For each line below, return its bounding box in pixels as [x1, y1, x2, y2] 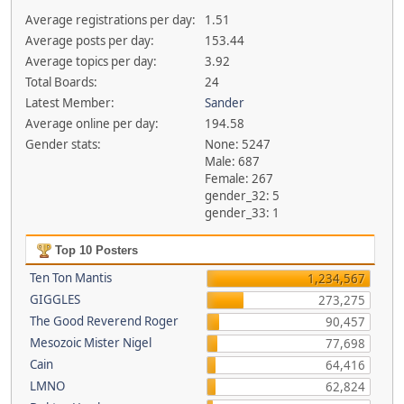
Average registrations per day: [24, 12, 196, 28]
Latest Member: [24, 95, 115, 111]
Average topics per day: [24, 53, 157, 69]
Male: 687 [205, 153, 261, 170]
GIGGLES [29, 291, 80, 308]
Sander [205, 95, 245, 111]
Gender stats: [24, 136, 101, 152]
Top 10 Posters [50, 243, 138, 257]
